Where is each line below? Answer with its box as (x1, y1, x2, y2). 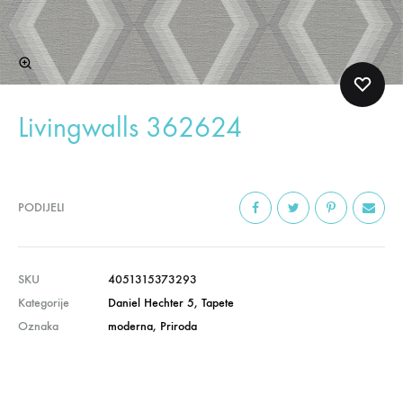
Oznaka (18, 318, 58, 335)
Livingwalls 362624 (18, 111, 242, 146)
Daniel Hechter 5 (108, 295, 194, 311)
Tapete (201, 295, 234, 311)
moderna (108, 318, 153, 335)
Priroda (160, 318, 197, 335)
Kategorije (18, 295, 69, 311)
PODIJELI (18, 200, 65, 216)
